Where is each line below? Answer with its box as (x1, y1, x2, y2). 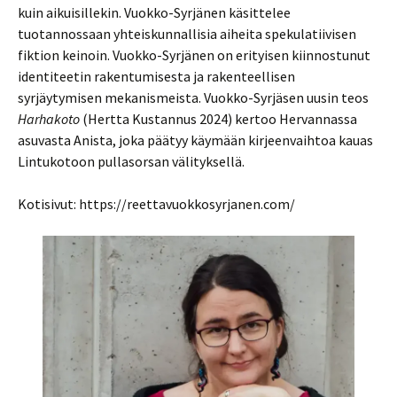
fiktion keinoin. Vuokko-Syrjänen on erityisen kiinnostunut (18, 45, 370, 64)
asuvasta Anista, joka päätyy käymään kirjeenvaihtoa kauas (18, 130, 373, 149)
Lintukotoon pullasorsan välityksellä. (18, 152, 245, 170)
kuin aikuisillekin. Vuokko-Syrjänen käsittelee (18, 3, 291, 21)
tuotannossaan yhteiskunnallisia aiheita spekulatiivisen (18, 24, 356, 43)
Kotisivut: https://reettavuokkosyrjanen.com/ (18, 194, 295, 213)
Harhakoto (18, 109, 80, 128)
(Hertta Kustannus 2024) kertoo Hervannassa (80, 109, 357, 128)
